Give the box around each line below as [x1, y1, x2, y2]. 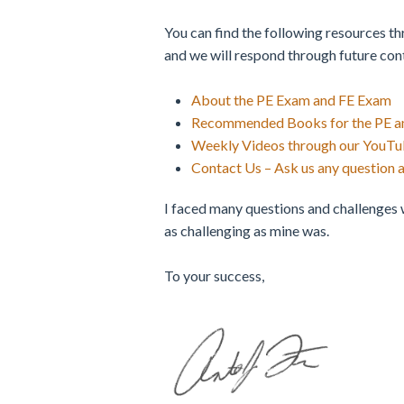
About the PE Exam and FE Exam [191, 91, 391, 108]
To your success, [164, 267, 264, 284]
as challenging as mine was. [164, 222, 329, 239]
